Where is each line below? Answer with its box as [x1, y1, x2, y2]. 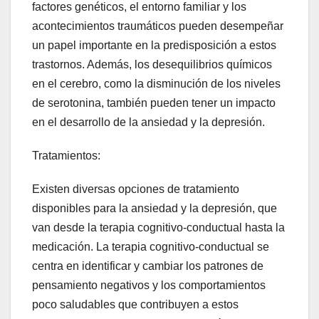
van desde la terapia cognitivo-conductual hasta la [32, 221, 285, 234]
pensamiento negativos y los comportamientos [32, 278, 266, 291]
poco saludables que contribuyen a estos [32, 298, 239, 310]
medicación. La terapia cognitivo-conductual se [32, 240, 269, 253]
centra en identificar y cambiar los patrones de [32, 259, 263, 272]
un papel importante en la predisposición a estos [32, 38, 276, 51]
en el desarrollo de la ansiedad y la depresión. [32, 115, 265, 128]
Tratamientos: [32, 149, 100, 162]
